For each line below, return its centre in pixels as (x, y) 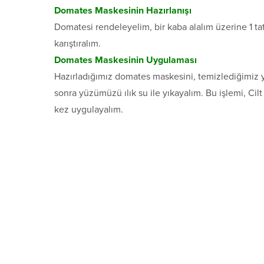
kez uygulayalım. (89, 110)
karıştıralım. (77, 44)
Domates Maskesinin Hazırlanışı (123, 11)
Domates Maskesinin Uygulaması (126, 60)
